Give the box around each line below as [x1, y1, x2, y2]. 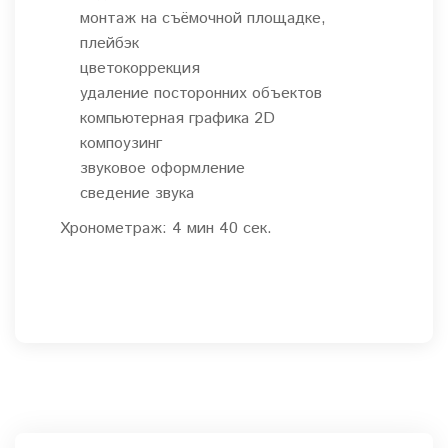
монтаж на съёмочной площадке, [80, 7, 326, 31]
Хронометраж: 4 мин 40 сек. [60, 217, 272, 241]
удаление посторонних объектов [80, 82, 322, 106]
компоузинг [80, 132, 162, 156]
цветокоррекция [80, 57, 200, 81]
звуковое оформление [80, 157, 245, 181]
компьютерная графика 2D [80, 107, 275, 131]
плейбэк [80, 32, 139, 56]
